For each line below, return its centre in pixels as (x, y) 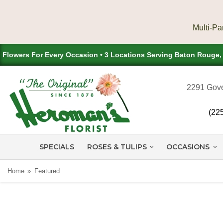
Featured (47, 171)
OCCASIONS (188, 147)
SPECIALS (57, 147)
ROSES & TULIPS (117, 147)
